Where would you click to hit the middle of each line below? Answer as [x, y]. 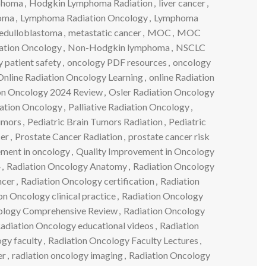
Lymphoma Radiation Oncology [84, 17]
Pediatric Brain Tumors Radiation [95, 121]
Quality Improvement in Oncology [145, 151]
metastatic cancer [104, 32]
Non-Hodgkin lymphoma [118, 47]
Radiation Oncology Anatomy [66, 166]
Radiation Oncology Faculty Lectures [123, 240]
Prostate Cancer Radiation [69, 136]
